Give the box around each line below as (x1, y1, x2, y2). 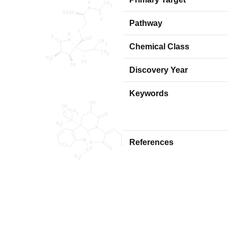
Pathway (129, 19, 162, 27)
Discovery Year (129, 66, 188, 74)
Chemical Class (129, 42, 189, 51)
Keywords (129, 89, 168, 98)
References (129, 138, 174, 147)
